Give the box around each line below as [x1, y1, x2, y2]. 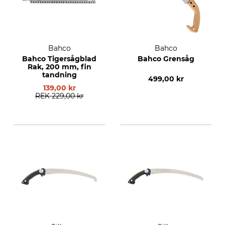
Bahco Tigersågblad [22, 54, 96, 63]
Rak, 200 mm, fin [27, 62, 91, 71]
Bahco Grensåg [137, 54, 194, 63]
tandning [42, 70, 77, 79]
